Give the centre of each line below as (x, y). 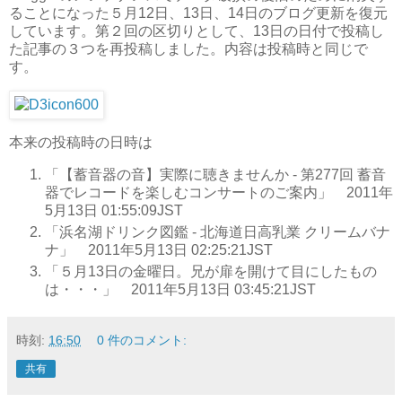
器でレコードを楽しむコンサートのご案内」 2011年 (219, 192)
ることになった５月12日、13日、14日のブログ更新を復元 (198, 13)
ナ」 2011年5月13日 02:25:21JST (159, 249)
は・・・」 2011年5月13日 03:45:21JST (180, 289)
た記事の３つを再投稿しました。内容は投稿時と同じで (188, 49)
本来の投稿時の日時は (81, 142)
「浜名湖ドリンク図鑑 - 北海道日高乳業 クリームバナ (218, 232)
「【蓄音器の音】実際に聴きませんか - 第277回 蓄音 (215, 174)
